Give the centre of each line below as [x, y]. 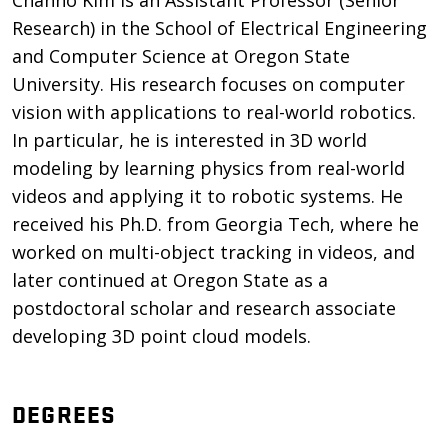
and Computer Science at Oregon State [181, 56]
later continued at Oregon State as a [170, 280]
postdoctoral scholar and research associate [204, 308]
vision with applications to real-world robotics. [214, 112]
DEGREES [64, 413]
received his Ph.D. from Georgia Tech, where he [215, 224]
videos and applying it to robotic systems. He [207, 196]
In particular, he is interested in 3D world [189, 140]
